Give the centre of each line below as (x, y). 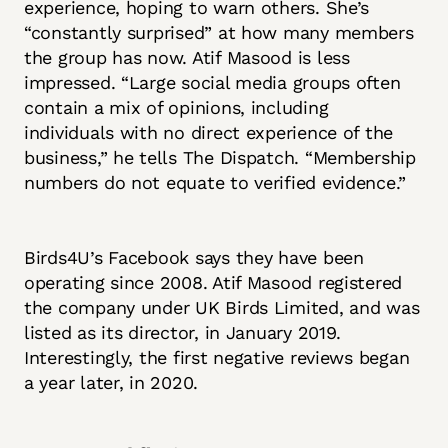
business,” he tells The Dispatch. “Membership (220, 158)
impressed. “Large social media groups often (212, 83)
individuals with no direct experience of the (209, 133)
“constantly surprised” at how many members (219, 33)
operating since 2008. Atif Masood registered (213, 283)
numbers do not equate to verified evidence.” (215, 183)
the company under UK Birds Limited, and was (222, 308)
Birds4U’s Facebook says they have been (194, 258)
